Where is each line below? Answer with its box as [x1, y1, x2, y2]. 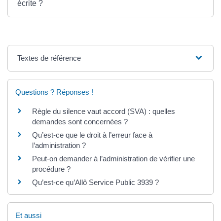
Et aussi [15, 211, 41, 220]
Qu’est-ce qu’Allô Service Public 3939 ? [32, 178, 159, 186]
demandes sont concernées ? [32, 117, 128, 126]
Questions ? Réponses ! [15, 87, 93, 96]
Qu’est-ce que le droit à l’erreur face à [32, 130, 152, 139]
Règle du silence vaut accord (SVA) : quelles [32, 107, 175, 115]
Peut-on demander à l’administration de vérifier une [32, 154, 195, 163]
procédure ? [32, 164, 71, 173]
